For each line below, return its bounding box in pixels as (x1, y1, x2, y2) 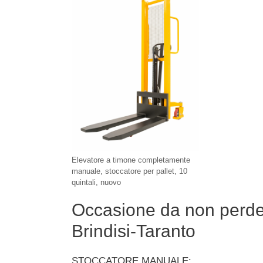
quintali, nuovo (72, 178, 121, 187)
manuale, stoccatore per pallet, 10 (72, 167, 187, 176)
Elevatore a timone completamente (72, 156, 190, 165)
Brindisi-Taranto (72, 221, 195, 241)
